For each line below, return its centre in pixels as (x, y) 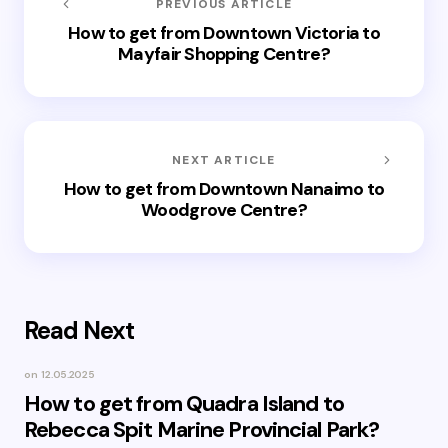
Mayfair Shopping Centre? (224, 54)
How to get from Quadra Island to (184, 403)
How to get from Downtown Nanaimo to (224, 189)
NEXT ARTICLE (224, 160)
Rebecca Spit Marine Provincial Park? (202, 429)
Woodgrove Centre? (224, 210)
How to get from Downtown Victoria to (224, 33)
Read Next (79, 330)
